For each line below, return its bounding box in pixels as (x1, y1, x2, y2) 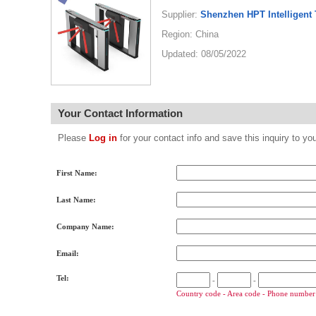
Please (58, 133, 89, 143)
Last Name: (56, 195, 96, 204)
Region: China (162, 29, 219, 39)
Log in (89, 133, 117, 143)
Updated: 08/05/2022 (162, 49, 246, 59)
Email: (56, 249, 79, 257)
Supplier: (162, 9, 200, 20)
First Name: (56, 169, 97, 177)
